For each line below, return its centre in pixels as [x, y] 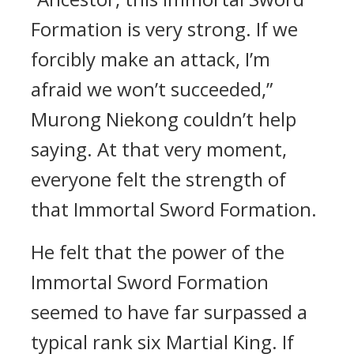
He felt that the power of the [158, 252]
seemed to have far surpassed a [169, 312]
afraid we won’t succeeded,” [152, 89]
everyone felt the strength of [158, 179]
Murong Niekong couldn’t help [164, 119]
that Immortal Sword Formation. [174, 209]
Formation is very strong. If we [164, 29]
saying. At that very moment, [159, 149]
